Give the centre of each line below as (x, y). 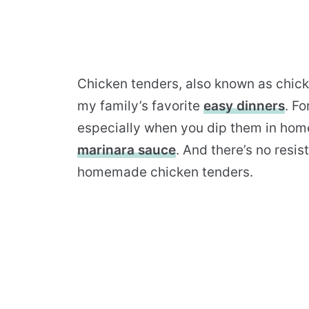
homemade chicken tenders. (165, 172)
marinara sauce (127, 150)
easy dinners (244, 106)
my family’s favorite (140, 106)
